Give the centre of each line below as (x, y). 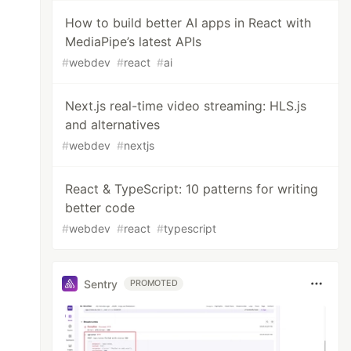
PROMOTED (154, 283)
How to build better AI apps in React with (188, 23)
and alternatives (113, 125)
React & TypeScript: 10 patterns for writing (192, 189)
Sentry (101, 284)
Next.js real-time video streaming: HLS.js (186, 106)
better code (100, 208)
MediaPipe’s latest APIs (134, 42)
